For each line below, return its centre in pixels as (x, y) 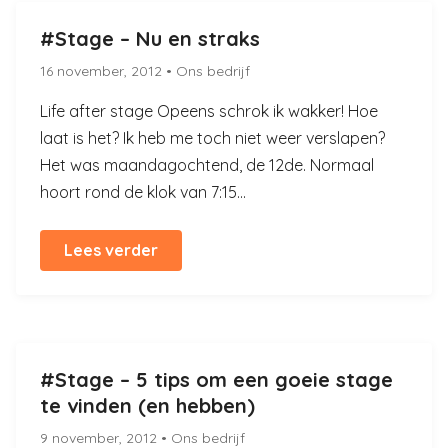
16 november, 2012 (103, 71)
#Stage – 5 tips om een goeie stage (216, 379)
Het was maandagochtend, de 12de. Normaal (207, 165)
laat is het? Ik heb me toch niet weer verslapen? (212, 138)
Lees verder (111, 250)
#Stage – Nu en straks (150, 38)
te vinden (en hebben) (147, 405)
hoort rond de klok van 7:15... (143, 192)
